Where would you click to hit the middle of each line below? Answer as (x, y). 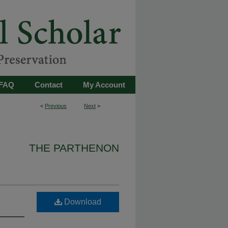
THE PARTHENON (74, 148)
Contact (49, 85)
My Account (104, 85)
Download (82, 202)
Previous (56, 106)
